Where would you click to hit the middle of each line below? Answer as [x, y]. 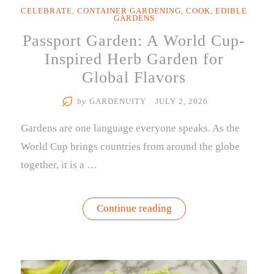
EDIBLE [231, 11]
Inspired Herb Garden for [134, 59]
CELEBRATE [46, 11]
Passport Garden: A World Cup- [134, 41]
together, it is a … [59, 165]
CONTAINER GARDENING [129, 11]
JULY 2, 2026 [181, 102]
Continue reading [134, 208]
